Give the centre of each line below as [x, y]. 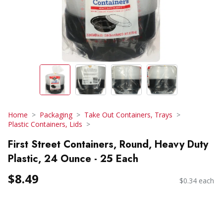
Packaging [56, 115]
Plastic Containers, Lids [45, 124]
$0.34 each [197, 181]
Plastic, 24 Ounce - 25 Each [73, 159]
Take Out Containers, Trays [128, 115]
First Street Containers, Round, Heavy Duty [108, 144]
